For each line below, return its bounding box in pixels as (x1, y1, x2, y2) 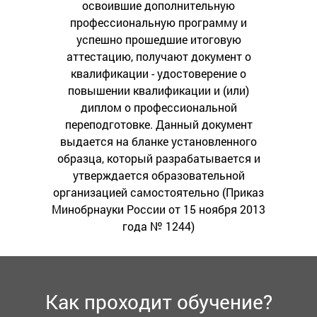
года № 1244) (122, 219, 195, 234)
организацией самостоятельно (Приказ (53, 185, 264, 200)
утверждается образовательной (72, 168, 245, 183)
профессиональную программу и (70, 15, 247, 30)
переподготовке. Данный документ (64, 117, 253, 132)
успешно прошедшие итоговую (76, 32, 241, 47)
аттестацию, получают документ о (66, 49, 251, 64)
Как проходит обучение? (45, 289, 272, 316)
